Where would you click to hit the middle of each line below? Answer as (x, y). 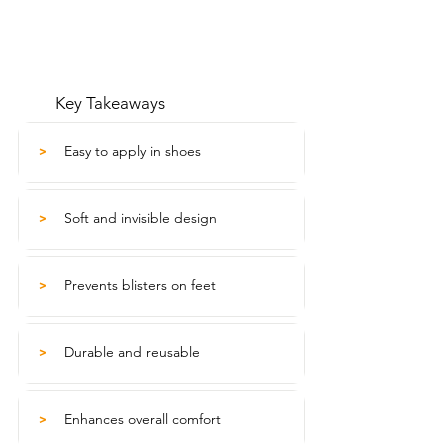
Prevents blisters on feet (140, 285)
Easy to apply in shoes (132, 151)
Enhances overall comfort (142, 419)
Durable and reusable (132, 352)
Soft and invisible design (140, 218)
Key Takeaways (110, 103)
